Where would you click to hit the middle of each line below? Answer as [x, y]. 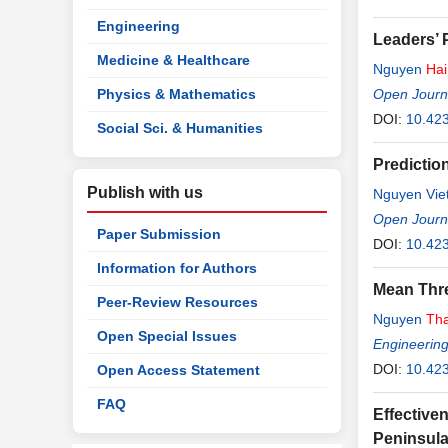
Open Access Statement [178, 370]
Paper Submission [159, 234]
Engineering [138, 26]
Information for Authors [177, 268]
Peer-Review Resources [177, 302]
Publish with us [145, 192]
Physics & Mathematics [176, 94]
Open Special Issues [167, 336]
